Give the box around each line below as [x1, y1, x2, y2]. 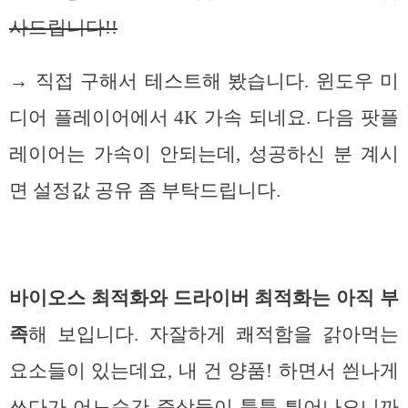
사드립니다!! [9, 16, 117, 39]
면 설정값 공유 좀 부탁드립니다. [9, 179, 280, 202]
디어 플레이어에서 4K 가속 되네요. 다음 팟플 [9, 107, 399, 129]
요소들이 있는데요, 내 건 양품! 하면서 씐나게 [9, 359, 399, 382]
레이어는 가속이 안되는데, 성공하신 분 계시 [9, 143, 399, 166]
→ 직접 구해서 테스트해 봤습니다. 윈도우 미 [9, 70, 399, 93]
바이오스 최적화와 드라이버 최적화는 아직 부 [9, 286, 399, 309]
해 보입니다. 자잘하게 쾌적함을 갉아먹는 [28, 322, 399, 345]
